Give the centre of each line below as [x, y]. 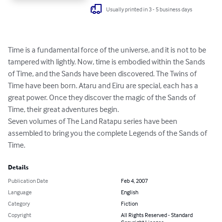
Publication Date [28, 181]
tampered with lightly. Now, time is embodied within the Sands [107, 62]
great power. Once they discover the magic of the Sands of [103, 97]
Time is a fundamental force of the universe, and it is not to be [108, 50]
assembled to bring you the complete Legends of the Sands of [108, 133]
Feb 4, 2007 [134, 181]
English [130, 192]
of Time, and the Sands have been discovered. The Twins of [103, 74]
